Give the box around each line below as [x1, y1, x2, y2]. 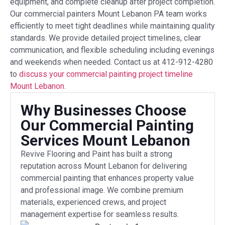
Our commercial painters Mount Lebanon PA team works [10, 9, 207, 19]
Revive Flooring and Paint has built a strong [21, 149, 172, 159]
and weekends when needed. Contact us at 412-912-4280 [10, 57, 213, 67]
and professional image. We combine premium [21, 185, 183, 195]
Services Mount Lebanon [21, 131, 190, 149]
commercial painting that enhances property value [21, 173, 194, 183]
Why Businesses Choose [21, 101, 186, 119]
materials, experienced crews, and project [21, 197, 166, 207]
